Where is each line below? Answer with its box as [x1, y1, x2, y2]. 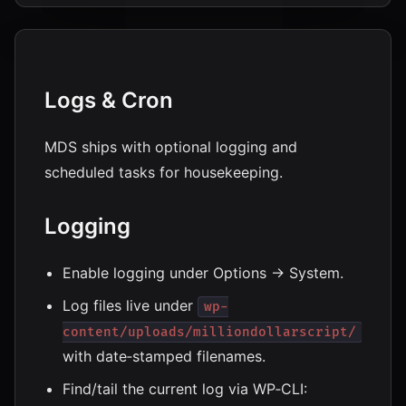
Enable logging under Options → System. [63, 264, 343, 282]
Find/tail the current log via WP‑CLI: [63, 380, 307, 398]
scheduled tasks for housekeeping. [44, 163, 283, 181]
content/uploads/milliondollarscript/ [63, 324, 356, 340]
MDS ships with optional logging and [44, 138, 297, 156]
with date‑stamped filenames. [63, 347, 266, 365]
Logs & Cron [44, 87, 173, 113]
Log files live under [63, 296, 198, 314]
